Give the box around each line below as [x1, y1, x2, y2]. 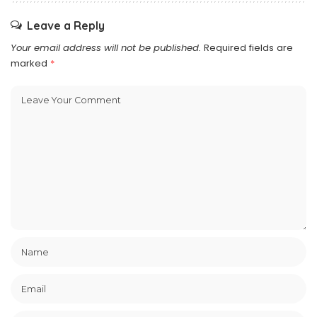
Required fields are [204, 41, 293, 55]
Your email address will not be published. [11, 41, 201, 55]
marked [11, 57, 50, 71]
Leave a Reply [27, 18, 105, 33]
